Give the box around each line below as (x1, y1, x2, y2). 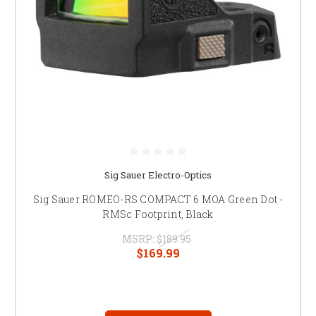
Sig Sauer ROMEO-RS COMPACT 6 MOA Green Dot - (32, 192, 284, 206)
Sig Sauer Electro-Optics (104, 168, 212, 181)
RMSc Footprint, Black (102, 207, 214, 221)
